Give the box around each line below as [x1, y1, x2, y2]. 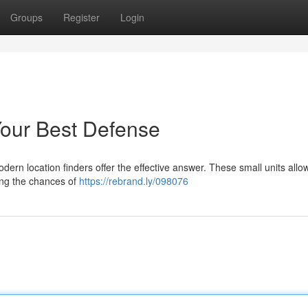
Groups [10, 10, 43, 24]
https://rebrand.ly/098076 [79, 174, 188, 188]
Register [63, 10, 100, 24]
